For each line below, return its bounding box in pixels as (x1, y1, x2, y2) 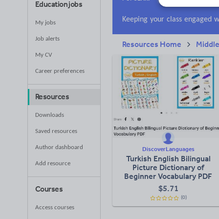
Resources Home (122, 40, 181, 49)
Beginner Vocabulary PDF (124, 172, 213, 181)
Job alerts (35, 36, 60, 42)
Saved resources (35, 128, 77, 134)
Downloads (35, 112, 64, 118)
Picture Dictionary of (132, 163, 204, 172)
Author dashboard (35, 144, 83, 151)
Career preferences (35, 68, 85, 74)
